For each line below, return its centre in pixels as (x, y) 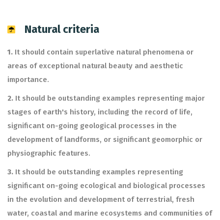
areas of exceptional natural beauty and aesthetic (95, 66)
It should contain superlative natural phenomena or (103, 52)
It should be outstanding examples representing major (109, 98)
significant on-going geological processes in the (92, 126)
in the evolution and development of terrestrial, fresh (101, 199)
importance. (28, 80)
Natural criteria (62, 29)
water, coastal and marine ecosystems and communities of (110, 213)
